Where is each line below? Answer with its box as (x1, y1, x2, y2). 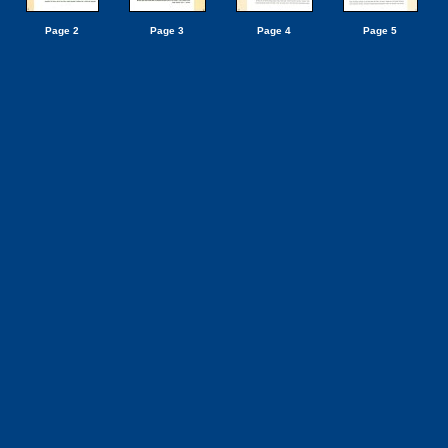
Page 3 (150, 25, 184, 36)
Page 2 (45, 25, 79, 36)
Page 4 (257, 25, 291, 36)
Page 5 (363, 25, 397, 36)
